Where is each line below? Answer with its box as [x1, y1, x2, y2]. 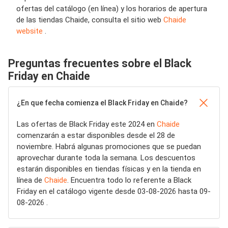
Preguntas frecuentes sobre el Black [8, 57, 191, 70]
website [16, 26, 45, 36]
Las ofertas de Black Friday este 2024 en [17, 120, 157, 129]
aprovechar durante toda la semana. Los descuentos [17, 153, 195, 162]
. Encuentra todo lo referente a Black [67, 176, 191, 185]
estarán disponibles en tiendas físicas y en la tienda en [17, 164, 201, 174]
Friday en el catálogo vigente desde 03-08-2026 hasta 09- [17, 187, 211, 196]
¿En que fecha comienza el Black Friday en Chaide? [17, 99, 188, 107]
